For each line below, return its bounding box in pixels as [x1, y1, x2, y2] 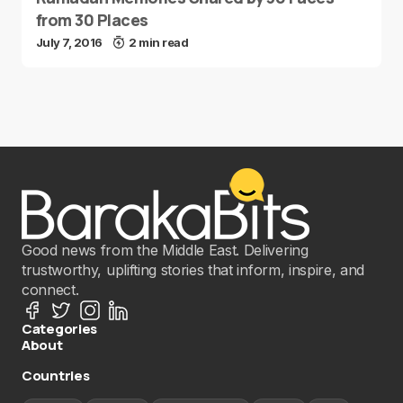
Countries [22, 366, 90, 385]
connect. [22, 281, 79, 299]
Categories [22, 319, 97, 338]
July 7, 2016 [36, 35, 103, 49]
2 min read [129, 35, 189, 49]
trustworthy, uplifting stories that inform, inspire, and [22, 261, 365, 279]
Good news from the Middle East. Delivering [22, 241, 309, 259]
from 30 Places [36, 9, 148, 31]
